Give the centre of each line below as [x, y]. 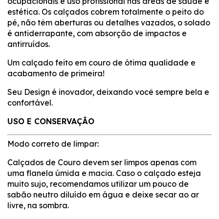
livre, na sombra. [38, 205]
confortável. [30, 102]
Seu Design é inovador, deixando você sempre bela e [108, 92]
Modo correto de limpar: [53, 143]
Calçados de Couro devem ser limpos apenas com [102, 162]
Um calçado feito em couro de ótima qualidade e [101, 62]
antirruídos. [29, 44]
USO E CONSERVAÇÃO [51, 121]
